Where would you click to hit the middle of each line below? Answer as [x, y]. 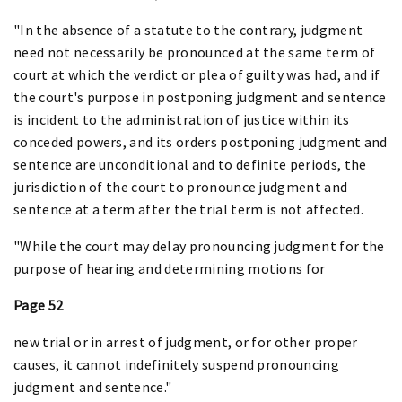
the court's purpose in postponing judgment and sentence [200, 96]
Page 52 [39, 305]
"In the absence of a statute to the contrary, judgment [188, 29]
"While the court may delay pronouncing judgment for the [199, 245]
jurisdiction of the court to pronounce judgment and [181, 186]
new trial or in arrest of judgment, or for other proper [186, 341]
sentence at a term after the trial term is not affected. [188, 209]
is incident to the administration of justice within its [182, 119]
